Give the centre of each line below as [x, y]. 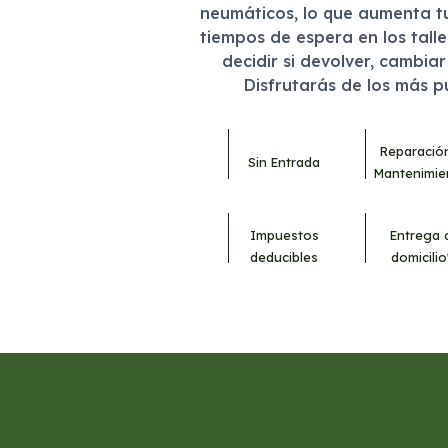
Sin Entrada [284, 162]
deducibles [284, 257]
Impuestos [284, 235]
